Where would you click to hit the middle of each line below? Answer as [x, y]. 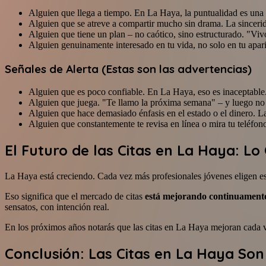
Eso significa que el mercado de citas [75, 197]
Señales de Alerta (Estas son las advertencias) [128, 69]
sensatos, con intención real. [57, 207]
